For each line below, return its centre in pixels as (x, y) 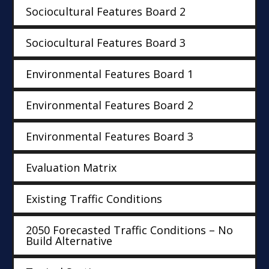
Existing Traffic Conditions (94, 199)
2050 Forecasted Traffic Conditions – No (129, 230)
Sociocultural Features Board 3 (106, 43)
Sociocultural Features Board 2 (106, 12)
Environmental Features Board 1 (110, 74)
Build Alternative (69, 241)
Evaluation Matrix (71, 168)
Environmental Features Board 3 (110, 137)
